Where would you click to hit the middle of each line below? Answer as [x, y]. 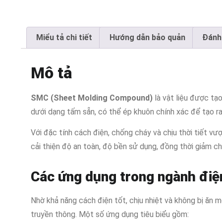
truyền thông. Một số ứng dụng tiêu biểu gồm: [110, 215]
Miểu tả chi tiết [64, 38]
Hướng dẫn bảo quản [147, 38]
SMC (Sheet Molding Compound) [92, 98]
